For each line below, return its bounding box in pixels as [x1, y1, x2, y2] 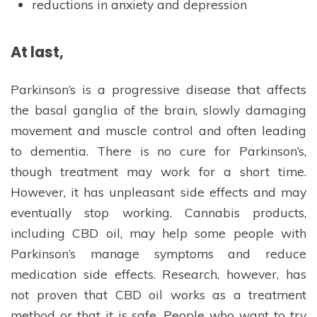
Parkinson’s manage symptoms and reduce [11, 246, 306, 262]
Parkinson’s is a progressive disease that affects [11, 81, 306, 98]
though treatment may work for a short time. [11, 163, 306, 180]
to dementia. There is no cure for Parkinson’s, [11, 143, 306, 159]
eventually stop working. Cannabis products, [11, 204, 306, 221]
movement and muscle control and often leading [11, 122, 306, 139]
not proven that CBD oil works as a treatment [11, 287, 306, 303]
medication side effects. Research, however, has [11, 266, 306, 282]
